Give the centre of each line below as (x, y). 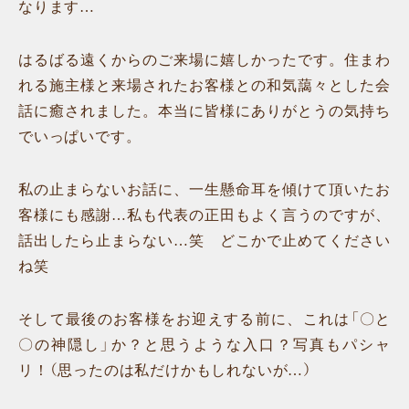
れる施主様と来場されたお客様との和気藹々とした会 (204, 85)
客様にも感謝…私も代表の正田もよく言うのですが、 (204, 215)
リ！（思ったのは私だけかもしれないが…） (165, 370)
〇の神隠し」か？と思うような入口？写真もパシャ (204, 345)
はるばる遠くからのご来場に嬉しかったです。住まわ (204, 60)
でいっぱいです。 (80, 136)
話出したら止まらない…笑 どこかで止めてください (204, 241)
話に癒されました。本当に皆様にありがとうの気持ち (204, 111)
